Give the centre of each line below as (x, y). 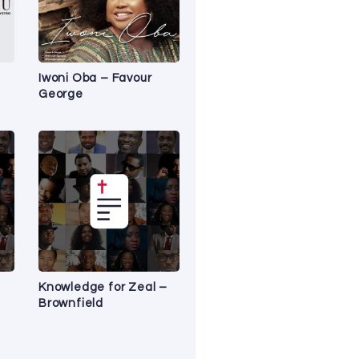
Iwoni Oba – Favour (95, 78)
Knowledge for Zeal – (103, 287)
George (61, 94)
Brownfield (71, 303)
